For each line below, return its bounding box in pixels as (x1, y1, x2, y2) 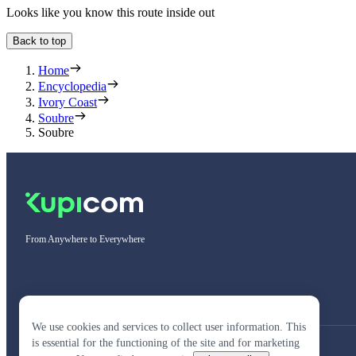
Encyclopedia (38, 79, 106, 93)
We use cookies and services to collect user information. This (32, 321, 306, 333)
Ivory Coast (38, 95, 97, 109)
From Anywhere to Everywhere (25, 233, 145, 245)
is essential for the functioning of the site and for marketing (32, 337, 300, 349)
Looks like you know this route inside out (6, 5, 215, 19)
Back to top (13, 34, 66, 47)
